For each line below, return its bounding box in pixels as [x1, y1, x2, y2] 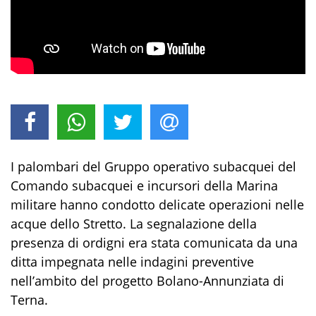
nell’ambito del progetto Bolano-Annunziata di [11, 272, 284, 289]
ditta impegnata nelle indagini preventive [11, 253, 254, 270]
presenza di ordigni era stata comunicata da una [11, 233, 298, 251]
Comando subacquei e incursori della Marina [11, 176, 278, 194]
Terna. [11, 291, 48, 308]
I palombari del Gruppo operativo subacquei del [11, 157, 296, 175]
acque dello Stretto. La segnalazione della [11, 214, 257, 232]
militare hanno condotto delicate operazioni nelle [11, 195, 304, 213]
